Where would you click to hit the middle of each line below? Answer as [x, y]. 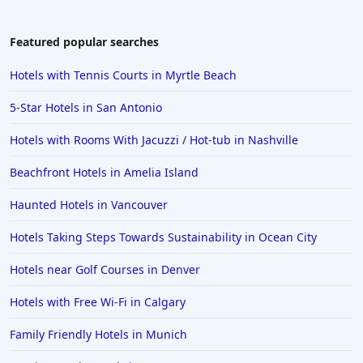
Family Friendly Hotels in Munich [98, 335]
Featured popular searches [84, 42]
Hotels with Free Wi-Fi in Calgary [98, 302]
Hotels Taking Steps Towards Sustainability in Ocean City [163, 237]
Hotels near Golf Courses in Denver [105, 270]
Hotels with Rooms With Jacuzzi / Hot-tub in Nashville [154, 140]
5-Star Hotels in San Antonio [86, 108]
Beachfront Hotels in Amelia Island [104, 173]
